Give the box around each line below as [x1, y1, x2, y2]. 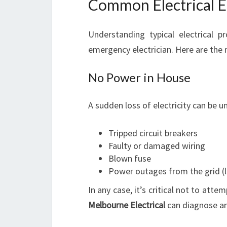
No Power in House [88, 70, 191, 85]
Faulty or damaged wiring [108, 140, 205, 152]
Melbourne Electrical [88, 199, 165, 211]
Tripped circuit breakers [108, 127, 198, 139]
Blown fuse [108, 153, 151, 164]
